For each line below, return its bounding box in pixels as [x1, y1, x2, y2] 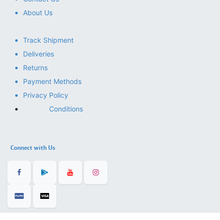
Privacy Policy [23, 91, 68, 100]
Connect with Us [9, 144, 55, 152]
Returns [23, 63, 48, 72]
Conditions [49, 105, 83, 113]
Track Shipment [23, 36, 74, 45]
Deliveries [23, 50, 54, 58]
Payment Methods [23, 77, 82, 86]
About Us [23, 8, 53, 17]
